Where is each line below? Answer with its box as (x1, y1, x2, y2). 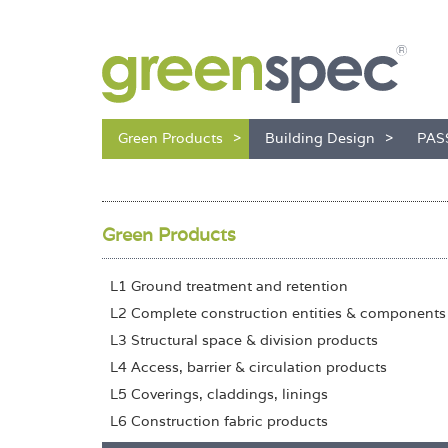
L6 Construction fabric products (110, 412, 328, 430)
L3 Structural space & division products (110, 331, 378, 349)
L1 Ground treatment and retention (110, 277, 348, 295)
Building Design (265, 129, 375, 147)
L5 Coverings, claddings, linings (110, 385, 328, 403)
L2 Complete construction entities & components (110, 304, 446, 322)
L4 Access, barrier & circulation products (110, 358, 387, 376)
